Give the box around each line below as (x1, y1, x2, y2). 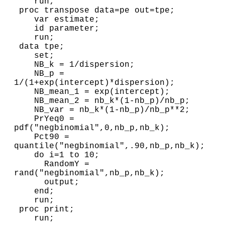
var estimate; (14, 15, 34, 24)
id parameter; (14, 24, 34, 33)
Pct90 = (14, 132, 34, 142)
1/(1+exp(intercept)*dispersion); (14, 78, 175, 87)
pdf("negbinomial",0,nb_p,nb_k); (14, 123, 170, 133)
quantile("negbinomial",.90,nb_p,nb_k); (14, 141, 205, 151)
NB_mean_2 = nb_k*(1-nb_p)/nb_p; (14, 96, 34, 105)
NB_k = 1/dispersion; (14, 60, 34, 69)
